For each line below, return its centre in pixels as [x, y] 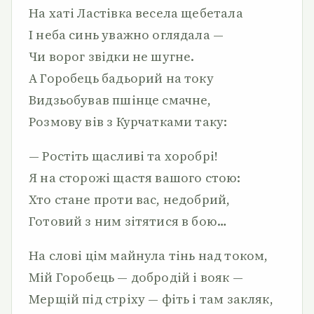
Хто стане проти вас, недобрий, [130, 199]
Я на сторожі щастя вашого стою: [135, 178]
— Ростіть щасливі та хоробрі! [124, 156]
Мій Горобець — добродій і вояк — [136, 277]
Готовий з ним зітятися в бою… [128, 221]
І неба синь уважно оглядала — [127, 35]
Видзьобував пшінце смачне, [120, 100]
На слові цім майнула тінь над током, [149, 255]
